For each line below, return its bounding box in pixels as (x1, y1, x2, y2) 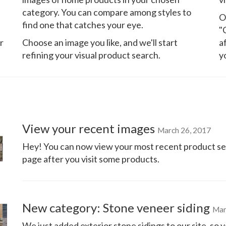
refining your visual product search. (22, 49, 160, 61)
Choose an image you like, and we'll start (22, 37, 178, 48)
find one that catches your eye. (22, 19, 143, 30)
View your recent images (22, 121, 157, 136)
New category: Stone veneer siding (22, 200, 212, 215)
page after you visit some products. (22, 153, 159, 164)
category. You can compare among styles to (22, 7, 191, 18)
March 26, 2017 (157, 126, 211, 135)
